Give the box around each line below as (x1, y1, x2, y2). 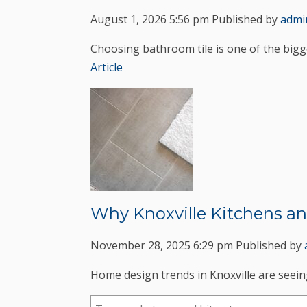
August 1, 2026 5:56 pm (90, 12, 209, 27)
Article (90, 60, 123, 75)
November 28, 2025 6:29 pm (90, 237, 233, 253)
